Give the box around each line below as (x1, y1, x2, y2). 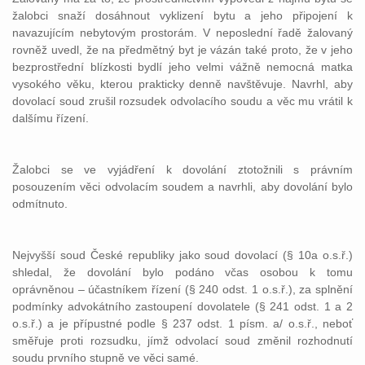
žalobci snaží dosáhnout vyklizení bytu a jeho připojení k (12, 9, 353, 22)
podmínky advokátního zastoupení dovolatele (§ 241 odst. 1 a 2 (12, 300, 353, 313)
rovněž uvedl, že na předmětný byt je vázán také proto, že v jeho (12, 43, 353, 56)
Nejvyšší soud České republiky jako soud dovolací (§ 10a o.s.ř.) (12, 248, 353, 262)
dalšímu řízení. (12, 112, 89, 125)
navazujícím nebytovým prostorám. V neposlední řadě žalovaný (12, 26, 353, 39)
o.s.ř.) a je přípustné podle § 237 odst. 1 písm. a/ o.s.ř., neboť (12, 317, 353, 330)
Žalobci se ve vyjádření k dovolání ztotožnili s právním (12, 163, 353, 176)
